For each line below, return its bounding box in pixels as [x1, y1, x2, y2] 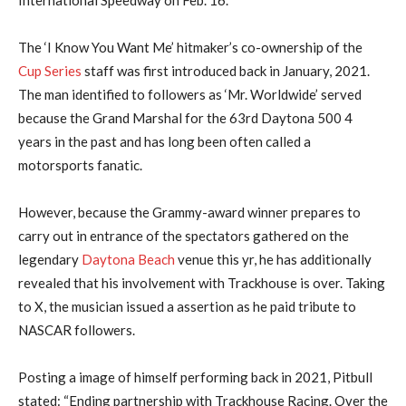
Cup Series [18, 62, 82, 79]
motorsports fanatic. [18, 156, 142, 173]
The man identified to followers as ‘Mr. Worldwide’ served [18, 85, 362, 102]
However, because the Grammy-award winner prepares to [18, 203, 361, 220]
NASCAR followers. [18, 321, 135, 338]
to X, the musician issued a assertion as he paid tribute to [18, 297, 356, 314]
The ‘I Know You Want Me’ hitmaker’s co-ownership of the [18, 38, 362, 55]
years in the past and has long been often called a [18, 132, 311, 150]
